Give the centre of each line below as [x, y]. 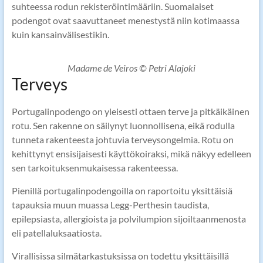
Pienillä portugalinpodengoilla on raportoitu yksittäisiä [122, 191]
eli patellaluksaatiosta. [56, 233]
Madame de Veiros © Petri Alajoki [131, 68]
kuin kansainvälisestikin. [60, 35]
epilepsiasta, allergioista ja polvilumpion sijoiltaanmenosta [129, 219]
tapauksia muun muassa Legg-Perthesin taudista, [110, 205]
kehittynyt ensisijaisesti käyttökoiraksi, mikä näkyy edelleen [131, 154]
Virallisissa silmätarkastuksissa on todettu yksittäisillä [120, 256]
